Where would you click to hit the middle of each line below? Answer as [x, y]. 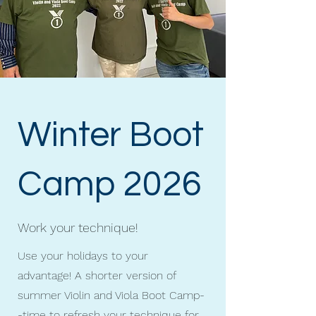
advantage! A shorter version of [97, 275]
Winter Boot [111, 135]
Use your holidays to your [83, 256]
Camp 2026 [110, 185]
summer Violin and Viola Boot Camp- [111, 295]
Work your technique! [78, 227]
